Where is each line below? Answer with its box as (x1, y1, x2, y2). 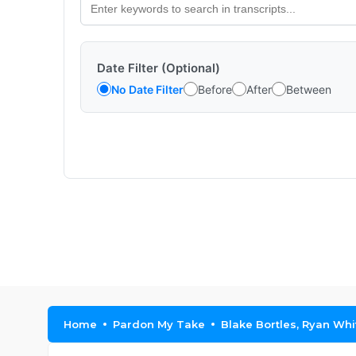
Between (286, 82, 331, 96)
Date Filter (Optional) (97, 60, 220, 75)
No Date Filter (111, 82, 184, 96)
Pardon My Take (113, 318, 205, 331)
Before (198, 82, 232, 96)
